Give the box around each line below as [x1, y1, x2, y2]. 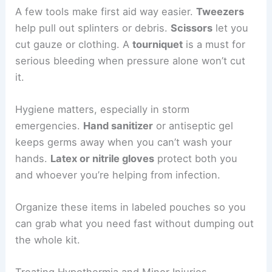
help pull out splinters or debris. [15, 21, 171, 34]
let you [212, 21, 249, 34]
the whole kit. [15, 234, 81, 246]
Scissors [171, 21, 213, 34]
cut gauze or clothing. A [15, 38, 133, 50]
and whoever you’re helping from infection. [15, 168, 221, 181]
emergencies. [15, 119, 84, 132]
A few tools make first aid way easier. [15, 5, 197, 18]
